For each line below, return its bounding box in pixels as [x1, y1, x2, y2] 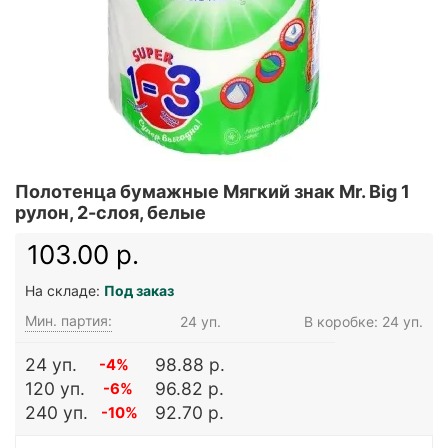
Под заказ [104, 282, 174, 299]
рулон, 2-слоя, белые [15, 202, 206, 223]
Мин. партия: [25, 312, 112, 329]
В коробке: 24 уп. [304, 312, 423, 330]
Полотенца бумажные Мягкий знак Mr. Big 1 [15, 181, 410, 202]
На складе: [25, 282, 104, 299]
